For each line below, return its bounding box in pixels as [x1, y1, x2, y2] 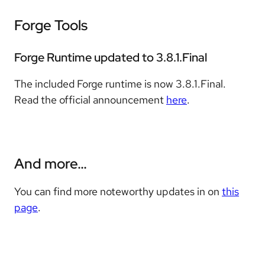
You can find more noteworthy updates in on [14, 185, 222, 199]
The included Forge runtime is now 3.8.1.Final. [14, 77, 226, 91]
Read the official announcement [14, 93, 166, 107]
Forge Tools [14, 15, 88, 34]
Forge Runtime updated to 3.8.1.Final [14, 50, 207, 66]
